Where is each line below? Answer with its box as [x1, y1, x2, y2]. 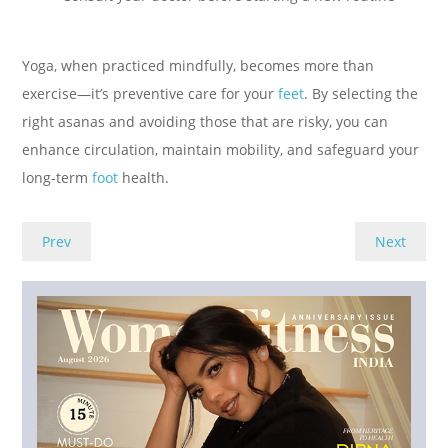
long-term [22, 167, 93, 187]
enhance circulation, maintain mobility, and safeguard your [22, 139, 420, 159]
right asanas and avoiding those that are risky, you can [22, 111, 389, 131]
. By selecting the [304, 83, 419, 103]
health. [118, 167, 170, 187]
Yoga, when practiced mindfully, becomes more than [22, 55, 375, 75]
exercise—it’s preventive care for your [22, 83, 279, 103]
